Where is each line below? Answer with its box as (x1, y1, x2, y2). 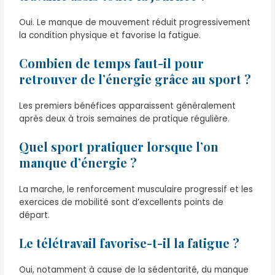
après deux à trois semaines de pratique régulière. (19, 112, 230, 125)
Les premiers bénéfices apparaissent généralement (19, 99, 236, 112)
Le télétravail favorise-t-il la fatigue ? (19, 234, 240, 251)
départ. (19, 209, 50, 221)
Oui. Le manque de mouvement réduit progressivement (19, 16, 251, 28)
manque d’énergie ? (19, 153, 137, 171)
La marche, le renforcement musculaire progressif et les (19, 183, 254, 195)
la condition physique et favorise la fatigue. (19, 29, 201, 41)
